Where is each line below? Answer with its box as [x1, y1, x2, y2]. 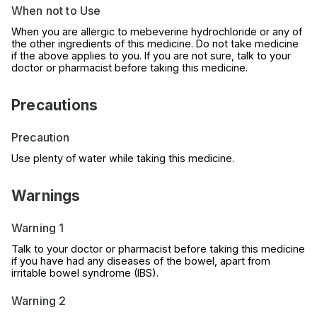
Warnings [11, 186, 81, 204]
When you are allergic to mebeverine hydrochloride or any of [11, 25, 302, 38]
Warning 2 [11, 293, 67, 308]
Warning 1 [11, 220, 64, 235]
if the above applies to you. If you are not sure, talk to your [11, 49, 291, 62]
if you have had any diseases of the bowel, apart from [11, 254, 270, 267]
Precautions [11, 96, 98, 114]
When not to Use [11, 3, 101, 18]
